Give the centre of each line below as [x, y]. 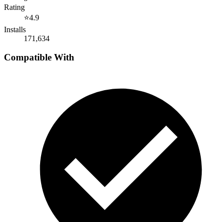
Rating [14, 7]
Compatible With [39, 57]
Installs [15, 29]
